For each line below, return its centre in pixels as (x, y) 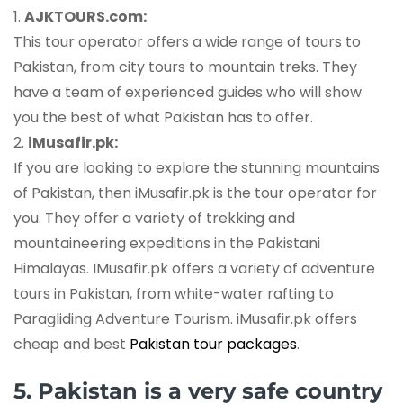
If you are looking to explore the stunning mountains (197, 167)
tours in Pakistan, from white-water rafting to (174, 293)
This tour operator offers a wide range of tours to (187, 41)
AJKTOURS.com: (85, 16)
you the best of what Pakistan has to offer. (163, 117)
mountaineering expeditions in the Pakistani (167, 243)
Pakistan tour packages (213, 344)
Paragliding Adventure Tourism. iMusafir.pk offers (185, 318)
